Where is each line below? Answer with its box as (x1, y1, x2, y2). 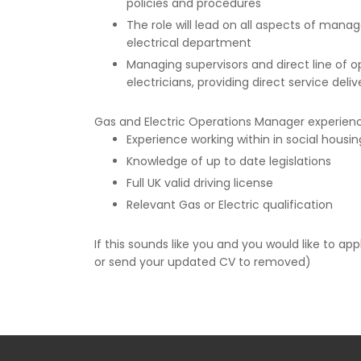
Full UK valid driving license (127, 175, 273, 191)
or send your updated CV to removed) (94, 254, 311, 270)
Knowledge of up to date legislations (127, 153, 331, 169)
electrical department (127, 35, 251, 51)
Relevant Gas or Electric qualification (127, 197, 333, 213)
